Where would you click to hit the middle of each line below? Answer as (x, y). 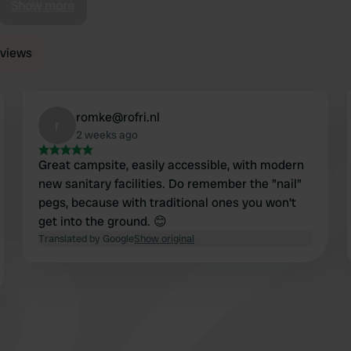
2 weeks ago (107, 135)
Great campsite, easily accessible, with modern (172, 165)
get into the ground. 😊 (103, 222)
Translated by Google (87, 239)
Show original (165, 239)
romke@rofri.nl (118, 118)
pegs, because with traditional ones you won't (168, 203)
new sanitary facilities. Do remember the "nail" (170, 184)
